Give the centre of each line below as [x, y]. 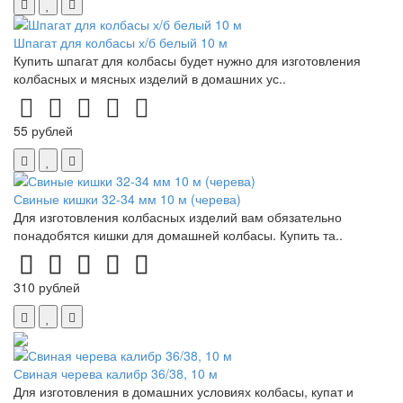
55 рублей [43, 130]
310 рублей [47, 287]
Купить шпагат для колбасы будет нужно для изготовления [187, 60]
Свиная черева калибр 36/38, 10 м [116, 373]
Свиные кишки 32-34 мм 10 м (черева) [127, 198]
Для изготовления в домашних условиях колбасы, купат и [184, 391]
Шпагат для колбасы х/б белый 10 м [121, 42]
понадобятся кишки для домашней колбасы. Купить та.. [178, 234]
